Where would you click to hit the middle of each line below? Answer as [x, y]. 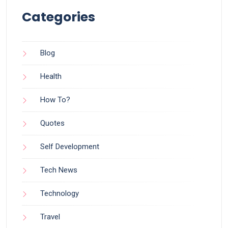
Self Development [70, 147]
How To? [55, 100]
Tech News [59, 170]
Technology [60, 194]
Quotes [52, 123]
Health [51, 77]
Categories [59, 17]
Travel [50, 217]
